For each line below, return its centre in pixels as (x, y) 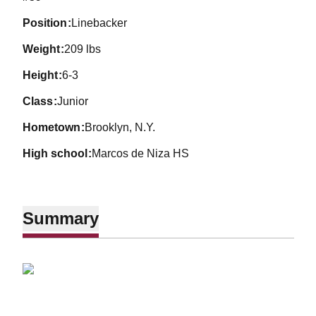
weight (46, 49)
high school (59, 153)
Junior (73, 101)
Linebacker (99, 23)
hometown (55, 127)
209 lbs (83, 49)
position (48, 23)
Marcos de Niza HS (141, 153)
